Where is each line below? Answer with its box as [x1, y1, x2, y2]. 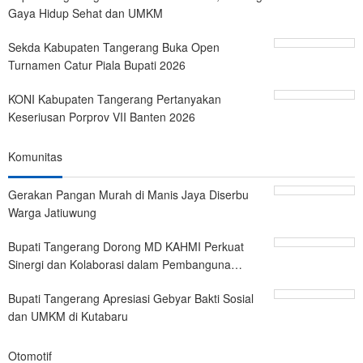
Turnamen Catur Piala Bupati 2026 [8, 56, 186, 73]
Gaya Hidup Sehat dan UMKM [8, 4, 163, 21]
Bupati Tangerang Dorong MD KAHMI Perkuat [8, 237, 244, 254]
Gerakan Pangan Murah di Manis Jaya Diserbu [8, 186, 249, 203]
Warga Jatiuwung [8, 203, 96, 220]
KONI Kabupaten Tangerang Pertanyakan [8, 90, 221, 107]
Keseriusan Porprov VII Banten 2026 [8, 108, 195, 125]
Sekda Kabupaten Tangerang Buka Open [8, 38, 220, 55]
